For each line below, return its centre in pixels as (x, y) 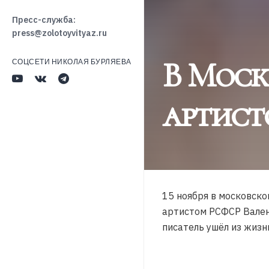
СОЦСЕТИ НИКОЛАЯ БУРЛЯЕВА (72, 62)
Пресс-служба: (44, 20)
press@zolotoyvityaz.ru (59, 33)
